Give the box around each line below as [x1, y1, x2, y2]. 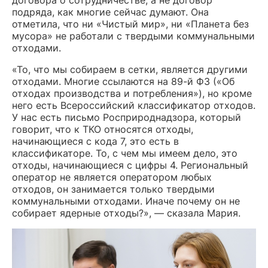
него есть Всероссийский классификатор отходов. [12, 99, 255, 111]
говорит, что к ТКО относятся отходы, [12, 123, 193, 135]
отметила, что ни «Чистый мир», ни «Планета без [12, 17, 249, 30]
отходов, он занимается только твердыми [12, 182, 215, 195]
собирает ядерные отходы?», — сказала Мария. [12, 206, 240, 219]
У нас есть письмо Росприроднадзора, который [12, 111, 241, 123]
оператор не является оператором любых [12, 170, 212, 183]
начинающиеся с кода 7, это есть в [12, 135, 179, 147]
